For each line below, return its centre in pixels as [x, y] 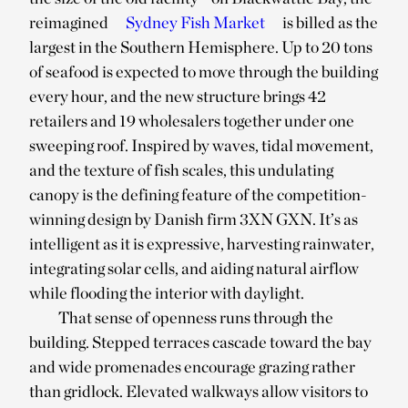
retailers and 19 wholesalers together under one [192, 120]
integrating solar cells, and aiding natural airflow [194, 268]
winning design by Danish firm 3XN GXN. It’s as [194, 219]
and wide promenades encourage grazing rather [192, 366]
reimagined [70, 22]
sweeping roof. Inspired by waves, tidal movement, [201, 145]
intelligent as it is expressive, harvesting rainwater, [202, 243]
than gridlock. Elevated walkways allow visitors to [199, 391]
